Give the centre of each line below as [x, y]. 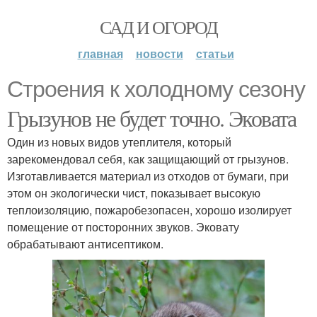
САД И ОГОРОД [158, 27]
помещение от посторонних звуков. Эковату [123, 227]
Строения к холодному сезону [156, 89]
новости [159, 53]
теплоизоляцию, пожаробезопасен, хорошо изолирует [149, 210]
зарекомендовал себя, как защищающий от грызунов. [148, 159]
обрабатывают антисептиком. [85, 244]
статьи [215, 53]
